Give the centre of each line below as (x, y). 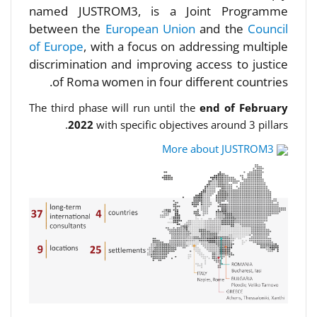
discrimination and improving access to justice (158, 64)
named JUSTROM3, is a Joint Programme (158, 11)
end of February (244, 108)
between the (67, 29)
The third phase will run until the (115, 108)
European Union (152, 29)
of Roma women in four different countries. (170, 82)
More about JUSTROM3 (218, 149)
